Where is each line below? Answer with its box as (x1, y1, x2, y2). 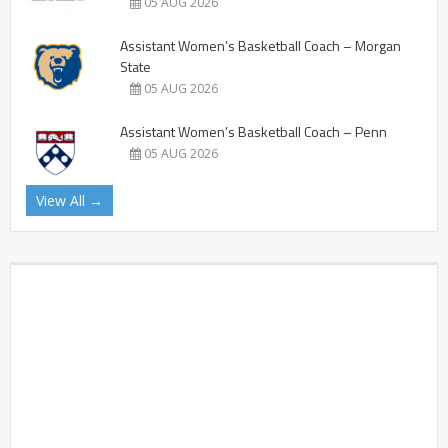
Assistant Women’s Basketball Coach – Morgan (120, 34, 401, 56)
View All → (36, 190, 103, 210)
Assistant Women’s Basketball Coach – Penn (120, 120, 387, 142)
